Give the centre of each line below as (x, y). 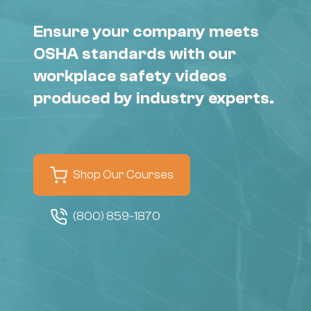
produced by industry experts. (154, 98)
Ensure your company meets (146, 32)
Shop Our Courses (123, 175)
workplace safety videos (130, 76)
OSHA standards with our (135, 54)
